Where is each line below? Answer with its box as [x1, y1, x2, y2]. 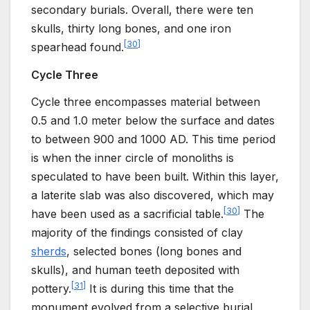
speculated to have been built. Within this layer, [31, 170, 279, 184]
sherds [31, 244, 66, 259]
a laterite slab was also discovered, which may [31, 188, 274, 203]
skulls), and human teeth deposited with [31, 263, 239, 277]
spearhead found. [31, 39, 124, 54]
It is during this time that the [86, 282, 234, 296]
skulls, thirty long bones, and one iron [31, 21, 231, 35]
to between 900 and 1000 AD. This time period [31, 132, 275, 147]
